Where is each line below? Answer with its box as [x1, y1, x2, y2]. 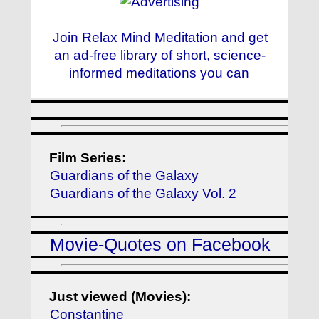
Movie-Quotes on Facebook [50, 235, 271, 255]
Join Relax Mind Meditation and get [52, 30, 268, 46]
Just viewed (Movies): [49, 289, 192, 305]
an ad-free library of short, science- [53, 48, 266, 63]
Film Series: [49, 150, 127, 165]
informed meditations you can [69, 66, 249, 81]
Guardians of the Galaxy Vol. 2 [50, 185, 237, 201]
